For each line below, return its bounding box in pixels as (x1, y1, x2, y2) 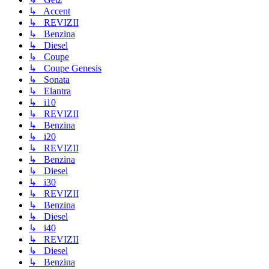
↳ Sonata (29, 74, 70, 85)
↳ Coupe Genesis (29, 63, 101, 74)
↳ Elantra (29, 86, 71, 97)
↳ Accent (29, 6, 70, 17)
